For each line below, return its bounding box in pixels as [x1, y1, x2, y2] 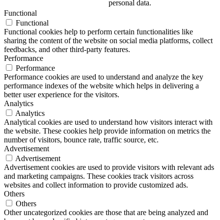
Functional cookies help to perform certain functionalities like [4, 27, 193, 36]
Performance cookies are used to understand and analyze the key [4, 72, 203, 81]
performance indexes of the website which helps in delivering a [4, 81, 199, 90]
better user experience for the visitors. [4, 90, 119, 99]
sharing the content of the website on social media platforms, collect [4, 36, 213, 45]
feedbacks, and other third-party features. [4, 45, 130, 54]
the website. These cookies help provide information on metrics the [4, 126, 211, 135]
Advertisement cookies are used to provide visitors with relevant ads [4, 163, 214, 171]
